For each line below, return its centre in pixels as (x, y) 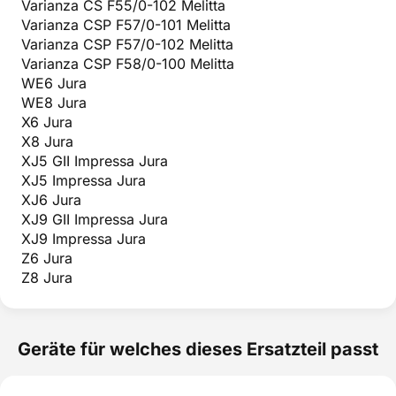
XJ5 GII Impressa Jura (95, 160)
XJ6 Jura (51, 199)
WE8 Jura (54, 102)
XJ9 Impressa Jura (84, 238)
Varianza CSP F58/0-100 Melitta (128, 63)
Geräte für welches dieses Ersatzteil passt (198, 349)
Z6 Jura (47, 258)
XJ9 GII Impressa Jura (95, 219)
